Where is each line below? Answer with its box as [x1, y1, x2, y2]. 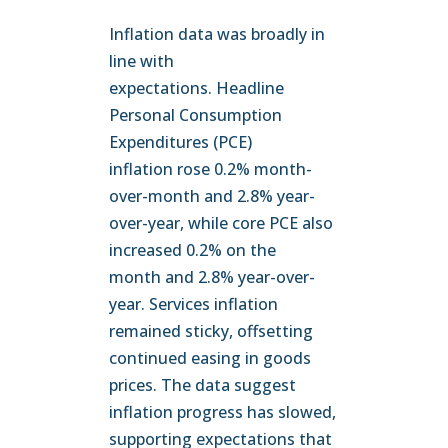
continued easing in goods [109, 347, 312, 369]
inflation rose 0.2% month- [109, 158, 313, 180]
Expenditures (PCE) [109, 131, 253, 153]
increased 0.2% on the [109, 239, 277, 261]
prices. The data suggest [109, 374, 297, 396]
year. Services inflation [109, 293, 279, 315]
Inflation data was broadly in [109, 23, 326, 45]
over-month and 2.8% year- [109, 185, 316, 207]
